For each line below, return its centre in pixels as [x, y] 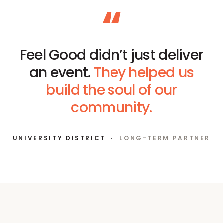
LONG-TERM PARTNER [165, 138]
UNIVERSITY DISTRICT [59, 138]
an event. [61, 72]
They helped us [144, 72]
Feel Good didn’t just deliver [111, 55]
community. [111, 107]
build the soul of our [111, 90]
